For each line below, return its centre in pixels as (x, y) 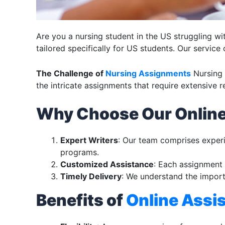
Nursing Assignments (148, 73)
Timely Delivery (91, 177)
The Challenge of (71, 73)
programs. (80, 152)
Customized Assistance (107, 164)
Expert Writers (89, 140)
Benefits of (81, 200)
